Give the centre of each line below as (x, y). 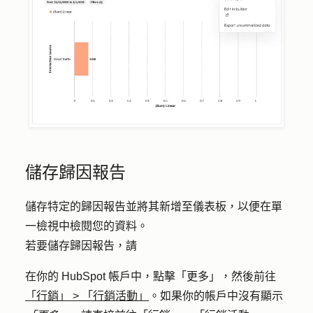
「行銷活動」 (115, 296)
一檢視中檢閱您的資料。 (87, 226)
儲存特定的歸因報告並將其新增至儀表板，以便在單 (154, 207)
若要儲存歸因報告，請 (81, 246)
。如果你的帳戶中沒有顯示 (216, 296)
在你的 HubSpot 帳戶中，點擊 (100, 277)
